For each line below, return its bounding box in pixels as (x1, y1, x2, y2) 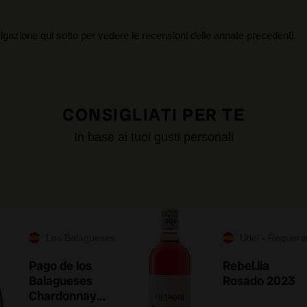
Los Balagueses (46, 232, 115, 243)
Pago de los (29, 258, 92, 273)
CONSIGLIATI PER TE (62, 103, 245, 126)
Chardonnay (29, 288, 97, 304)
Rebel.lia (223, 258, 269, 273)
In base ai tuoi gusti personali (73, 130, 234, 144)
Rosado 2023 (223, 273, 295, 288)
